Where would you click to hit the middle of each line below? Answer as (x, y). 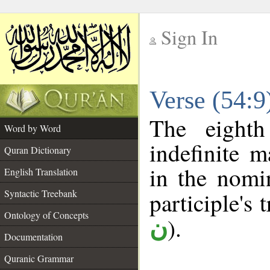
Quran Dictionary (38, 150)
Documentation (33, 237)
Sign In (189, 37)
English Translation (41, 171)
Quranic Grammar (39, 258)
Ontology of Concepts (46, 215)
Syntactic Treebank (41, 193)
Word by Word (33, 128)
